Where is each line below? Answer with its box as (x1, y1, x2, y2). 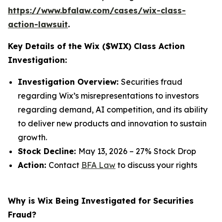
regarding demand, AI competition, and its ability (18, 105, 208, 114)
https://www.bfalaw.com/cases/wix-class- (8, 5, 186, 15)
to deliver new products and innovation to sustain (18, 118, 207, 128)
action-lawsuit (8, 19, 68, 29)
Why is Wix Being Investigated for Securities (8, 196, 194, 206)
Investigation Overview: (18, 77, 121, 87)
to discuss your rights (115, 160, 197, 170)
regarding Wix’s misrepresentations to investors (18, 91, 199, 101)
